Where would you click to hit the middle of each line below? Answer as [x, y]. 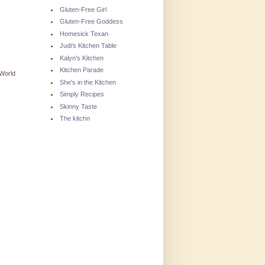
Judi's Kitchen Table [88, 46]
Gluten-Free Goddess [91, 22]
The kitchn [75, 119]
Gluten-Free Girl [83, 9]
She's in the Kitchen [88, 82]
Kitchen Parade [82, 70]
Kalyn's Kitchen [82, 58]
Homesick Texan [84, 33]
